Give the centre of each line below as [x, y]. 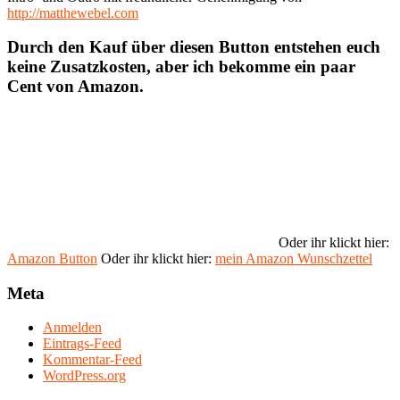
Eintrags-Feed [82, 344]
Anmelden [72, 328]
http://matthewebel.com [73, 12]
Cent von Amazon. [75, 87]
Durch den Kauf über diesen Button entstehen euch [194, 47]
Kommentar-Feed [92, 360]
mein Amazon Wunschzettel [294, 258]
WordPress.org [84, 376]
